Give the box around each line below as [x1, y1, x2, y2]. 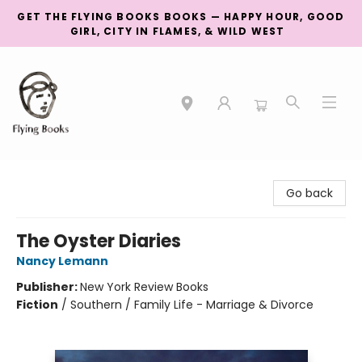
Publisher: [16, 279, 80, 295]
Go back [286, 185, 333, 201]
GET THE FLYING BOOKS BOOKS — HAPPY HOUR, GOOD [17, 10, 345, 23]
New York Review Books [80, 279, 208, 295]
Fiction [16, 297, 58, 313]
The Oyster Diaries [16, 229, 181, 254]
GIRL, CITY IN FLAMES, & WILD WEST [70, 24, 292, 38]
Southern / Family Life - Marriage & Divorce [70, 297, 314, 313]
